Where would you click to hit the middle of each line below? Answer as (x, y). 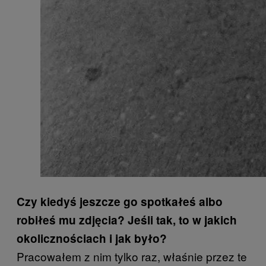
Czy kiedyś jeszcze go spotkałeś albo (120, 202)
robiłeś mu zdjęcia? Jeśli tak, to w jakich (127, 220)
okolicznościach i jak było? (92, 239)
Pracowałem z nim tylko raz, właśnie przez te (132, 256)
